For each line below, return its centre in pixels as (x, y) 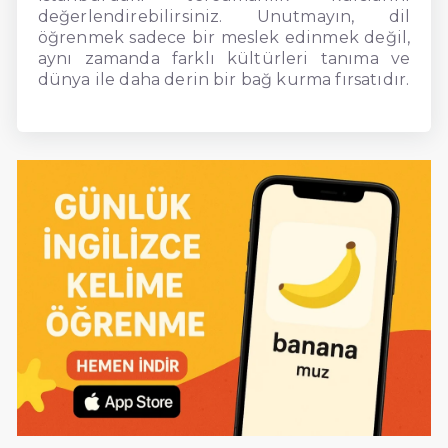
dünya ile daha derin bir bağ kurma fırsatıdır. (223, 79)
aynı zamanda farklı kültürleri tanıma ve (224, 58)
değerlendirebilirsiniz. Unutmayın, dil (224, 16)
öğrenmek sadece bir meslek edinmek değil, (224, 37)
